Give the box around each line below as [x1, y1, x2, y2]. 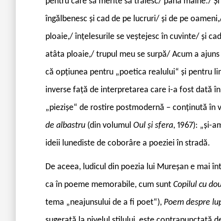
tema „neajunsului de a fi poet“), [45, 197, 164, 207]
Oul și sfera [133, 120, 173, 130]
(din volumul [87, 120, 133, 130]
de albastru [45, 120, 87, 130]
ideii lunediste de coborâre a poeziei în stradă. [45, 138, 210, 148]
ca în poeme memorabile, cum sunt [45, 180, 173, 189]
